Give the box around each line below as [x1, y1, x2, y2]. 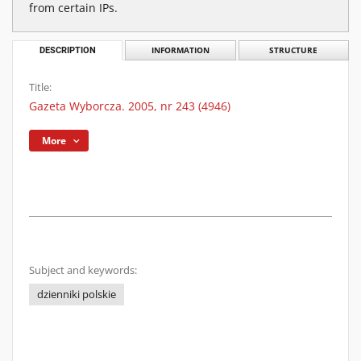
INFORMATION [151, 45, 210, 56]
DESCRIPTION [39, 45, 96, 56]
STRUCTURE [269, 45, 318, 56]
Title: [29, 81, 52, 94]
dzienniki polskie [37, 288, 116, 301]
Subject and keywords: [29, 263, 137, 277]
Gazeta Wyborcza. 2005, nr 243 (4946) [29, 98, 230, 114]
